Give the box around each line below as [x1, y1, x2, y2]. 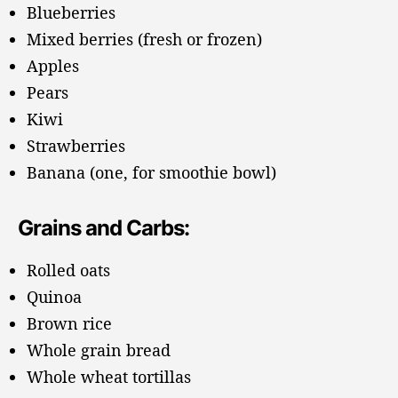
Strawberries [27, 135, 125, 157]
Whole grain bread [27, 339, 171, 362]
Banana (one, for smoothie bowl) [27, 162, 276, 184]
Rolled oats [27, 259, 110, 282]
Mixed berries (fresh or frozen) [27, 28, 262, 51]
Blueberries [27, 2, 115, 24]
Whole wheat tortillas [27, 366, 191, 388]
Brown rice [27, 313, 112, 335]
